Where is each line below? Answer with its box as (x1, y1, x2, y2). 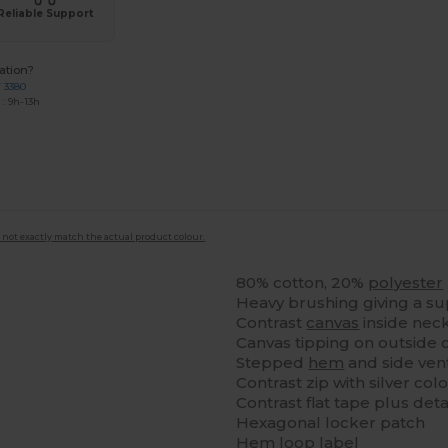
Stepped (236, 352, 309, 372)
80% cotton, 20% (236, 272, 369, 292)
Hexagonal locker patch (236, 412, 426, 432)
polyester (368, 272, 444, 292)
